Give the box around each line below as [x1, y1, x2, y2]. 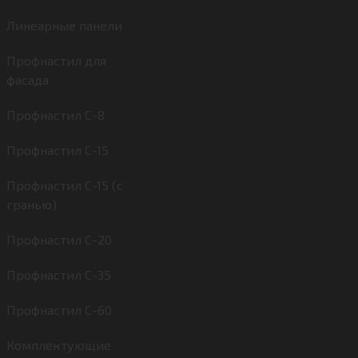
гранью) [6, 197, 57, 212]
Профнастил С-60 [6, 302, 112, 317]
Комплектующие [6, 337, 111, 352]
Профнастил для [6, 53, 106, 68]
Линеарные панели [6, 18, 122, 33]
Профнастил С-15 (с [6, 177, 123, 193]
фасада [6, 72, 49, 87]
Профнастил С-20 [6, 232, 112, 247]
